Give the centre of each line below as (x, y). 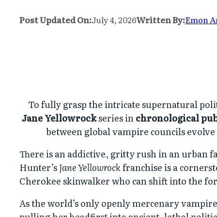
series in (116, 118)
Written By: (161, 20)
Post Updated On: (55, 20)
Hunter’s (39, 167)
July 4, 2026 (114, 20)
